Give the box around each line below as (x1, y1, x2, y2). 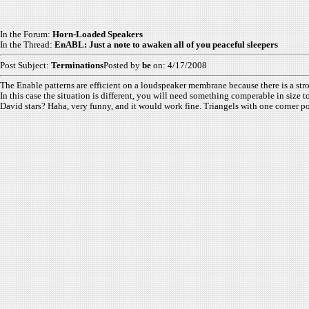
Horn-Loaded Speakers (52, 29, 143, 39)
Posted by (103, 60, 142, 70)
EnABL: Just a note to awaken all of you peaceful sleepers (54, 39, 278, 50)
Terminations (51, 60, 103, 70)
